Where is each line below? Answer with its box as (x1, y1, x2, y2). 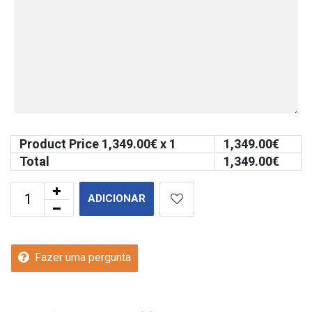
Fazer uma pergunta (35, 250, 131, 264)
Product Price (19, 136, 102, 151)
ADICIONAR (88, 192, 146, 205)
